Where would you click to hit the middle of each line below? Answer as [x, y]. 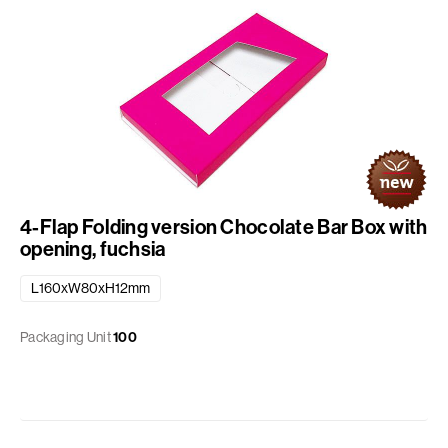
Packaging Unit [65, 337]
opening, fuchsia [93, 249]
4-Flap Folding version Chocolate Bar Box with [224, 227]
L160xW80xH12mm [90, 288]
